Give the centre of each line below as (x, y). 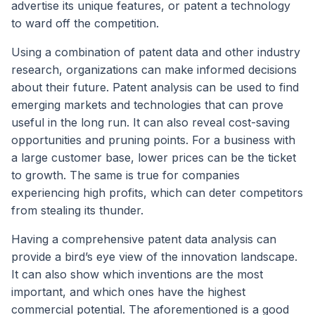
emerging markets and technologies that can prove (147, 105)
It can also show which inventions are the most (137, 275)
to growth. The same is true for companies (126, 175)
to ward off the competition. (85, 24)
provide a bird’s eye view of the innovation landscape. (154, 257)
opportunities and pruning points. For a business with (153, 140)
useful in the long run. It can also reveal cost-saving (150, 123)
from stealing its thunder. (77, 211)
